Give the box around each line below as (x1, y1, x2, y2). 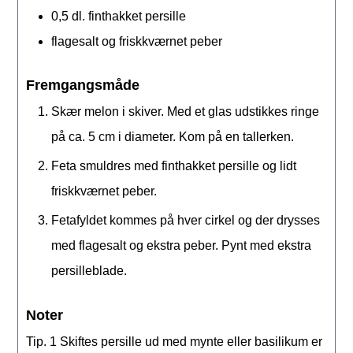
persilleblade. (51, 264, 128, 278)
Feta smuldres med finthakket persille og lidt (51, 159, 297, 173)
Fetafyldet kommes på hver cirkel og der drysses (51, 214, 321, 228)
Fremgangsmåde (26, 77, 140, 94)
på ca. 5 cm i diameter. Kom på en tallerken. (51, 130, 295, 144)
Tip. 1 (26, 334, 61, 348)
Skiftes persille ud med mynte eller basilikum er (60, 334, 323, 348)
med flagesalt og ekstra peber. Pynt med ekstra (51, 239, 312, 253)
